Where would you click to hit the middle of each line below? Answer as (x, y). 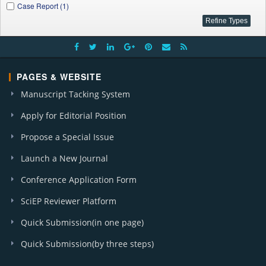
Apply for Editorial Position (74, 115)
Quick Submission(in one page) (82, 222)
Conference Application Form (79, 180)
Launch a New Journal (64, 158)
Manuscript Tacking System (75, 94)
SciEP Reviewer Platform (69, 201)
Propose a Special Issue (67, 137)
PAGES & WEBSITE (59, 77)
